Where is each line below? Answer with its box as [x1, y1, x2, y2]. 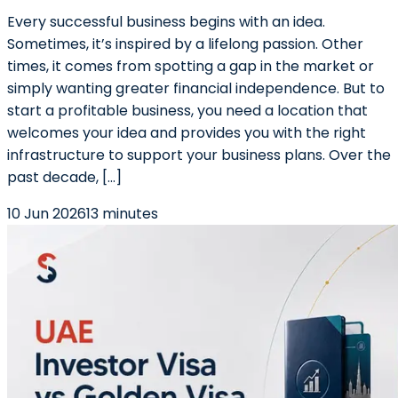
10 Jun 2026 [7, 203, 86, 224]
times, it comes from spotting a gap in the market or [7, 56, 374, 76]
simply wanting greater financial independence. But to [7, 78, 385, 99]
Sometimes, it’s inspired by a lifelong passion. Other [7, 34, 363, 54]
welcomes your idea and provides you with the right [7, 123, 366, 143]
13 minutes [86, 203, 158, 224]
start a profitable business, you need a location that [7, 100, 368, 121]
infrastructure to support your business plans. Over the [7, 145, 391, 165]
